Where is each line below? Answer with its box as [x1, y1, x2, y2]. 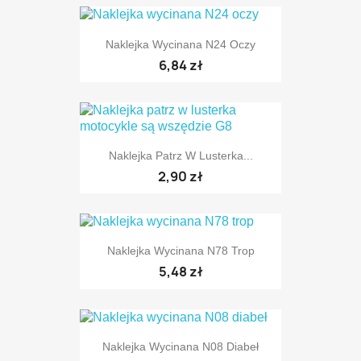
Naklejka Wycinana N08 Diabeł [102, 339, 259, 353]
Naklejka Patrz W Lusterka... [108, 148, 253, 162]
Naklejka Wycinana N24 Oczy [106, 37, 255, 51]
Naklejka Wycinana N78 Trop [106, 244, 255, 258]
